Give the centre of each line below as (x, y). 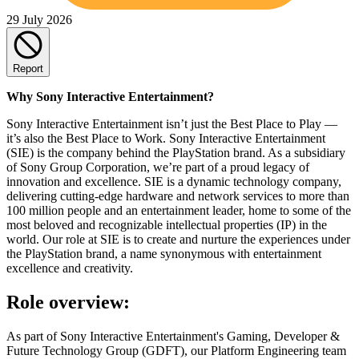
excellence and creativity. (70, 268)
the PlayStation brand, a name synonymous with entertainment (164, 253)
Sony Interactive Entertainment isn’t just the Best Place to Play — (172, 123)
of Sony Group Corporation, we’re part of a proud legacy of (158, 167)
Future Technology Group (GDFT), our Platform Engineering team (176, 350)
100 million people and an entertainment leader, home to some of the (179, 210)
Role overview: (68, 302)
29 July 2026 (39, 19)
